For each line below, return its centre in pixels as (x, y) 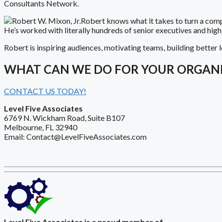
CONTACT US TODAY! (45, 91)
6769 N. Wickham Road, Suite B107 (64, 117)
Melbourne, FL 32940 (41, 127)
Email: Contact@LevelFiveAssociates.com (75, 136)
